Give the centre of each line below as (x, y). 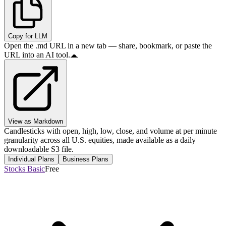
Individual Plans (31, 159)
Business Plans (86, 159)
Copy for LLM (28, 36)
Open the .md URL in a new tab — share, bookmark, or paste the (108, 46)
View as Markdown (36, 122)
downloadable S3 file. (39, 149)
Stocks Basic (24, 169)
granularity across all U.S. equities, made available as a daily (100, 140)
